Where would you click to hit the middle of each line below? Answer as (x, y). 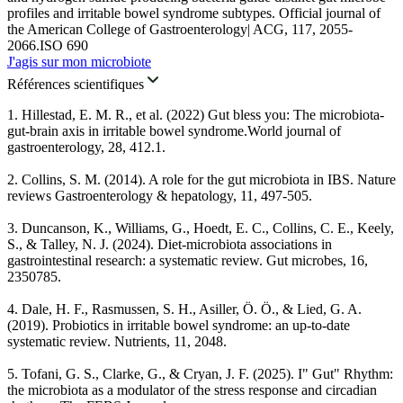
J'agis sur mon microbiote (79, 62)
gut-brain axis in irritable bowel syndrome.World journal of (174, 131)
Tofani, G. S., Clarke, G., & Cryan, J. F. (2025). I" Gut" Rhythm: (207, 374)
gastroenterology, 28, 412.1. (86, 148)
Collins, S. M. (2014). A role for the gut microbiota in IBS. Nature (209, 180)
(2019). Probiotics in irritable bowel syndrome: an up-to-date (179, 326)
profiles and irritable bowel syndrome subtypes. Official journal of (194, 13)
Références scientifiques (76, 85)
